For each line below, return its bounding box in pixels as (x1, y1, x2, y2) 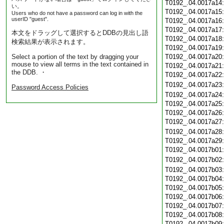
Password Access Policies (11, 83, 88, 91)
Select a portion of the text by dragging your (11, 53, 138, 60)
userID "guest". (11, 16, 48, 22)
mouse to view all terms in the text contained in (11, 60, 148, 68)
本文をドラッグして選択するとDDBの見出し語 (11, 29, 148, 36)
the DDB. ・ (11, 68, 46, 76)
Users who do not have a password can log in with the (11, 10, 142, 16)
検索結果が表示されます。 (11, 38, 89, 45)
